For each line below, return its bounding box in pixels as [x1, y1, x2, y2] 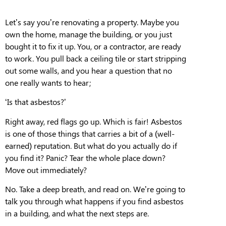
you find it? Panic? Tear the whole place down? [5, 152, 165, 163]
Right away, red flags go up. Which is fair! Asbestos [5, 116, 182, 127]
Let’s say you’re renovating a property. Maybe [5, 17, 166, 27]
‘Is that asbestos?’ [5, 96, 66, 107]
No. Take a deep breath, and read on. [5, 184, 133, 195]
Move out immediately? [5, 164, 87, 175]
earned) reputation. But [5, 140, 85, 151]
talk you [5, 196, 35, 207]
